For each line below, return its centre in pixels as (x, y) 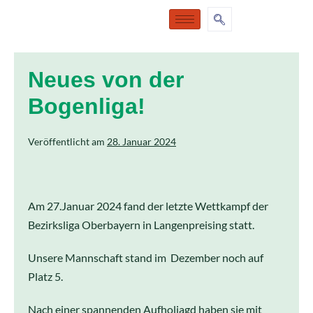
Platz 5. (45, 276)
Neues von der (106, 80)
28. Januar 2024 (141, 141)
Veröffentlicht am (66, 141)
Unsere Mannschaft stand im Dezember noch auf (146, 257)
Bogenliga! (87, 106)
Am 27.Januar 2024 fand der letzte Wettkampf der (148, 206)
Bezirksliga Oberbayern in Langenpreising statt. (141, 225)
